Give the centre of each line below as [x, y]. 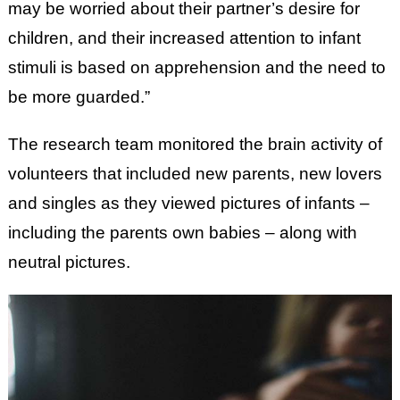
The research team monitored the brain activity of [195, 144]
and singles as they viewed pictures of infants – [188, 203]
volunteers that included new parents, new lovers [195, 174]
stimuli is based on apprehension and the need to [196, 67]
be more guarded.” [81, 97]
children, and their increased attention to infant [184, 38]
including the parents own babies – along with [182, 233]
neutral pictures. [69, 262]
